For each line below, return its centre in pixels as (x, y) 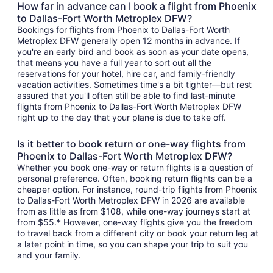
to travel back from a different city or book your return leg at (138, 233)
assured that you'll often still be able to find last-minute (126, 96)
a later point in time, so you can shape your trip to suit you (133, 244)
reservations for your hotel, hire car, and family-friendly (126, 74)
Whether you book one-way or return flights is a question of (135, 168)
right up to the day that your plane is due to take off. (122, 118)
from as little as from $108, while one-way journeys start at (134, 211)
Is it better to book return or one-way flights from (131, 144)
